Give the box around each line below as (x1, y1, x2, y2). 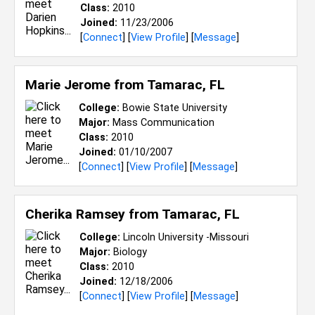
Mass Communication (110, 117, 214, 129)
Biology (110, 246, 147, 258)
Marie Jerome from (25, 77, 147, 93)
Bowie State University (120, 102, 227, 114)
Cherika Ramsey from (25, 206, 162, 222)
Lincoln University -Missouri (120, 231, 249, 243)
